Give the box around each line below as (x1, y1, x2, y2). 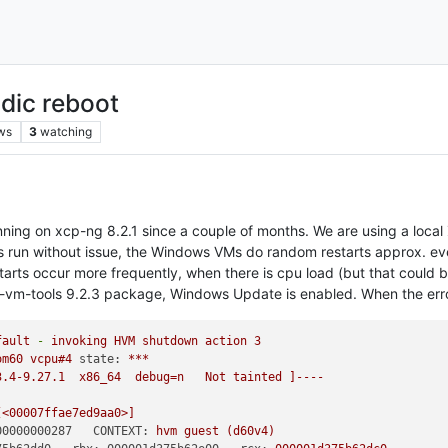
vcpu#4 (30, 352, 73, 366)
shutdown (142, 334, 199, 348)
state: (79, 352, 122, 366)
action (205, 334, 248, 348)
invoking (51, 334, 108, 348)
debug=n (135, 370, 185, 384)
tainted (233, 370, 283, 384)
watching (40, 123, 93, 139)
